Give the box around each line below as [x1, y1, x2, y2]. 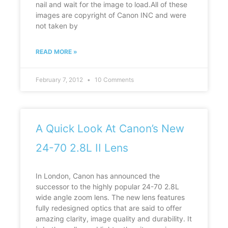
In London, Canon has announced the [36, 172, 160, 181]
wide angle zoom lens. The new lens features [36, 193, 185, 202]
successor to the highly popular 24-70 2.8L [36, 182, 179, 191]
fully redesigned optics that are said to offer [36, 204, 182, 213]
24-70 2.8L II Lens [36, 141, 128, 155]
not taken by [36, 21, 78, 31]
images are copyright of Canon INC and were [36, 11, 186, 20]
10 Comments [95, 76, 134, 84]
